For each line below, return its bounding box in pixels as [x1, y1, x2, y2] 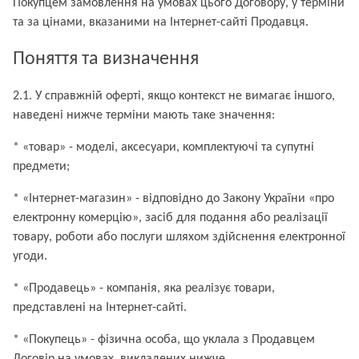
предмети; [13, 160, 70, 173]
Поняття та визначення [13, 50, 199, 69]
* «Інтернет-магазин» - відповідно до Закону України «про [13, 192, 334, 205]
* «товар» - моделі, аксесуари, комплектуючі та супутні [13, 141, 314, 154]
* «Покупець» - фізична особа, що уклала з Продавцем [13, 333, 315, 346]
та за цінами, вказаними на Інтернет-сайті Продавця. [13, 16, 309, 29]
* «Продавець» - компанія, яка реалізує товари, [13, 282, 275, 295]
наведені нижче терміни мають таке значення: [13, 109, 275, 122]
